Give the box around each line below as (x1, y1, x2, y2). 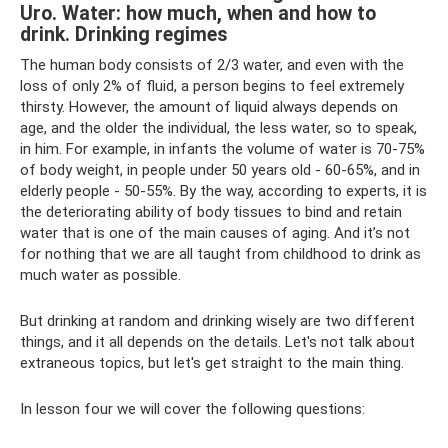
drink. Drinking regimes (20, 23, 228, 47)
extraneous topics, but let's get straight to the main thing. (20, 354, 404, 372)
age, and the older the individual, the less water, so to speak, (20, 119, 417, 137)
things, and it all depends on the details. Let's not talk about (20, 333, 415, 351)
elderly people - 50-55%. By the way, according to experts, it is (20, 182, 427, 200)
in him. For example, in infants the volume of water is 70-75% (20, 140, 425, 158)
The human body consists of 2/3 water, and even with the (20, 56, 404, 74)
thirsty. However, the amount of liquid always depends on (20, 98, 398, 116)
